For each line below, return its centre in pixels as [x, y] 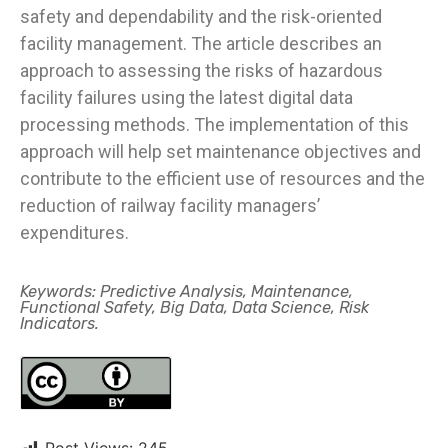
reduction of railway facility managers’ [170, 205]
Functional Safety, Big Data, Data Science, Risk [194, 308]
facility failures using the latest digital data [186, 97]
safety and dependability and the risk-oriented [201, 16]
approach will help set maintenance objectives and [220, 151]
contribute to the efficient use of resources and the [222, 178]
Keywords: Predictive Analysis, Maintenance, [186, 292]
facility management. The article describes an [201, 43]
